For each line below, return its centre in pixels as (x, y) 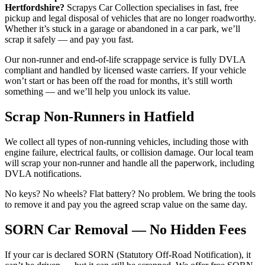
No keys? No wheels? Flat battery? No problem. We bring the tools (130, 194)
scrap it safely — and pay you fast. (69, 40)
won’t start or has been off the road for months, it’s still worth (119, 81)
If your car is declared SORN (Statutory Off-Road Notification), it (128, 254)
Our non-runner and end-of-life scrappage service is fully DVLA (125, 60)
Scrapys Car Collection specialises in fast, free (151, 8)
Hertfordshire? (35, 8)
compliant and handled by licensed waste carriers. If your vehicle (125, 70)
